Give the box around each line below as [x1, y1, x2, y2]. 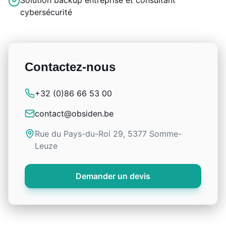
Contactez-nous [25, 60, 116, 74]
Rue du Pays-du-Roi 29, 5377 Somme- [35, 129, 182, 139]
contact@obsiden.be [35, 108, 114, 119]
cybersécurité [20, 7, 72, 17]
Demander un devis [76, 171, 150, 181]
